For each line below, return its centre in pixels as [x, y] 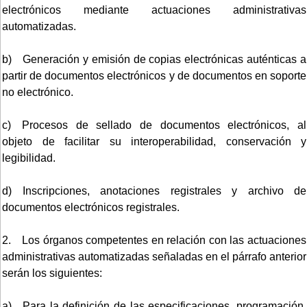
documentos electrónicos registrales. [91, 207]
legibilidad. [29, 158]
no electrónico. [38, 92]
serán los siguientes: [52, 273]
